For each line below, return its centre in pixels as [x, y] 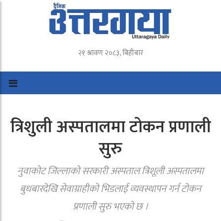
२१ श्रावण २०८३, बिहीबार [110, 53]
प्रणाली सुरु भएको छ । [110, 207]
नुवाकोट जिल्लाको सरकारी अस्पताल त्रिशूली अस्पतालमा [110, 171]
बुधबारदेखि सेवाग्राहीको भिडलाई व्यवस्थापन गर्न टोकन [110, 189]
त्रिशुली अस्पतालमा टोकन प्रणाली [110, 128]
